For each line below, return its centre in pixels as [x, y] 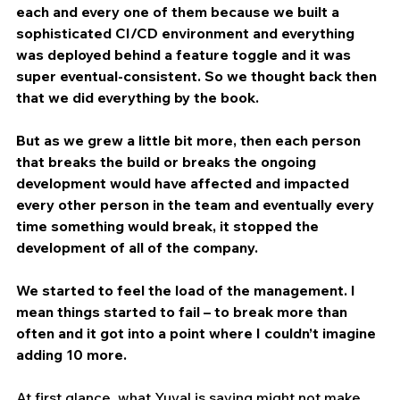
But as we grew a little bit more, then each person [190, 140]
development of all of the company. [137, 247]
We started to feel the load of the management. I [187, 290]
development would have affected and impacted [184, 183]
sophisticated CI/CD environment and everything [187, 33]
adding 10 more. [71, 354]
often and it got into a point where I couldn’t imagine [198, 333]
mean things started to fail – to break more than [183, 311]
